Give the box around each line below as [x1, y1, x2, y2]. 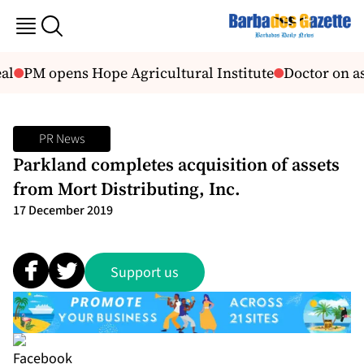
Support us [110, 262, 179, 283]
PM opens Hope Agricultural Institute [19, 63, 270, 83]
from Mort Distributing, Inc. [13, 176, 240, 201]
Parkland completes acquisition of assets [13, 152, 340, 176]
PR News [39, 130, 84, 148]
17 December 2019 [13, 201, 113, 219]
